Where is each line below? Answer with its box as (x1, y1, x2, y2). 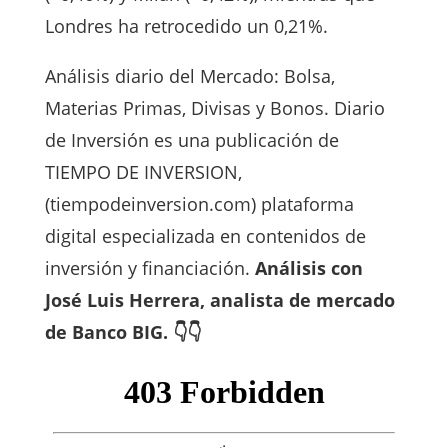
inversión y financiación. (44, 255, 255, 280)
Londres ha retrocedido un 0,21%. (44, 13, 328, 38)
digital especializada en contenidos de (44, 223, 366, 248)
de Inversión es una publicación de (44, 127, 339, 152)
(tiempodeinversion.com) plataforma (44, 191, 354, 216)
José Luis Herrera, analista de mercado (44, 287, 395, 312)
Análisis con (254, 255, 363, 280)
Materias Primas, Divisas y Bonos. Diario (44, 95, 385, 120)
